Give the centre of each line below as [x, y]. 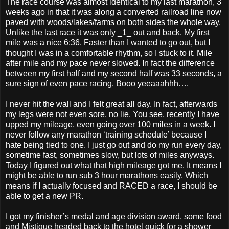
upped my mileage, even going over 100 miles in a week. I [110, 124]
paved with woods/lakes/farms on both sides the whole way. [113, 22]
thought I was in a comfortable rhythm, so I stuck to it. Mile [109, 53]
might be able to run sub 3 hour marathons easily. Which [107, 175]
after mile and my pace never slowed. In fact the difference [110, 63]
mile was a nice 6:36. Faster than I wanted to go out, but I [108, 42]
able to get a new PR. [44, 196]
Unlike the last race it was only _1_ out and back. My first [108, 32]
